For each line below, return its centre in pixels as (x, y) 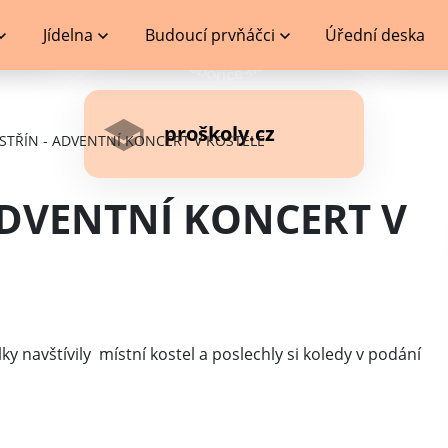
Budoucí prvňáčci (210, 35)
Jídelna (67, 35)
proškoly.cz (219, 133)
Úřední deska (375, 35)
